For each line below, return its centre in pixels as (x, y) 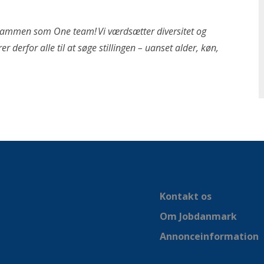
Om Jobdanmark (198, 216)
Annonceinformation (209, 236)
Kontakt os (186, 196)
